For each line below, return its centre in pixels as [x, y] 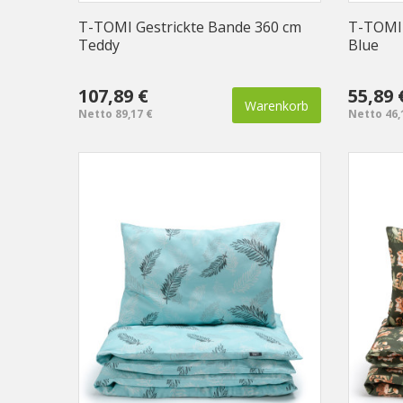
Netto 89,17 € [116, 114]
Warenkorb [277, 106]
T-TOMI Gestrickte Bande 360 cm [190, 27]
